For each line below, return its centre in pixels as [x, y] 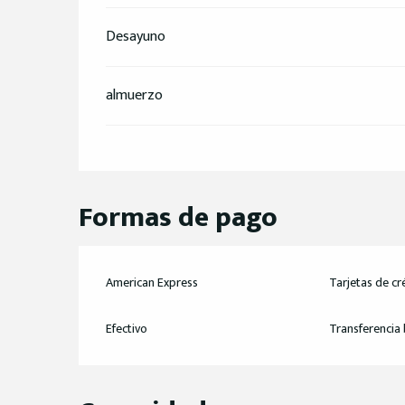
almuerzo [135, 95]
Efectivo [127, 328]
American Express [152, 282]
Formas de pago [179, 217]
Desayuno [136, 36]
